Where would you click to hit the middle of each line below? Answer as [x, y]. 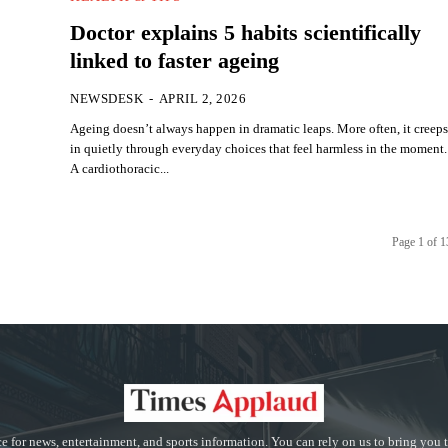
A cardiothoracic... [120, 168]
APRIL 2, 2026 [202, 98]
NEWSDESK [107, 98]
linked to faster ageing [175, 60]
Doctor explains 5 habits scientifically [246, 32]
